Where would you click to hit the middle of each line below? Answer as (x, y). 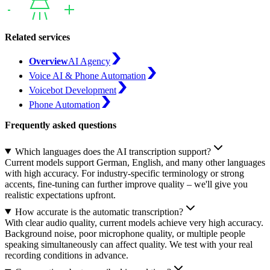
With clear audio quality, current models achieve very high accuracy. (134, 222)
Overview (49, 61)
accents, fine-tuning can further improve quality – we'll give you (126, 184)
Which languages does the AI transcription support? (113, 151)
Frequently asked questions (61, 125)
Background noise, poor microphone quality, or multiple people (125, 233)
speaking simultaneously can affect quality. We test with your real (129, 244)
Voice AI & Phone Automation (87, 75)
